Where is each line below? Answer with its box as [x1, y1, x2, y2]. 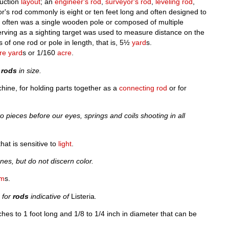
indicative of [29, 192, 72, 200]
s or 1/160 [22, 49, 58, 57]
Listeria [71, 192, 95, 200]
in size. [17, 66, 42, 75]
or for [167, 83, 187, 92]
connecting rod [119, 83, 168, 92]
